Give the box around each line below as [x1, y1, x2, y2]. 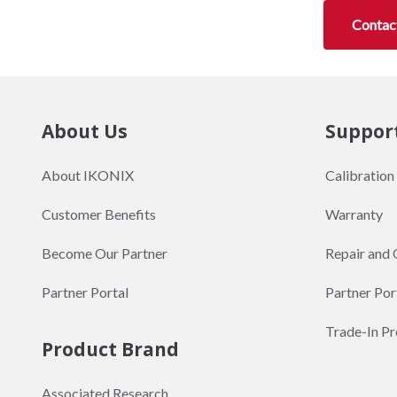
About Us [42, 119, 128, 144]
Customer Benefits [42, 206, 156, 223]
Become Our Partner [42, 245, 167, 262]
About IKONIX [42, 167, 134, 184]
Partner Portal [42, 284, 128, 301]
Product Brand [42, 337, 179, 362]
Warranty [325, 206, 383, 223]
